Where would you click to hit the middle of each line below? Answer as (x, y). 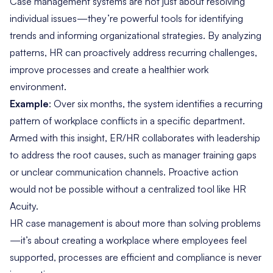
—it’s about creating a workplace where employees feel (128, 240)
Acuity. (24, 206)
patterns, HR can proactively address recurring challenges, (133, 52)
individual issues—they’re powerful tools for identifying (126, 18)
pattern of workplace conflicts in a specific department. (127, 120)
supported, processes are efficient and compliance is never (136, 257)
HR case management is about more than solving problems (135, 223)
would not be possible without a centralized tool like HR (128, 189)
